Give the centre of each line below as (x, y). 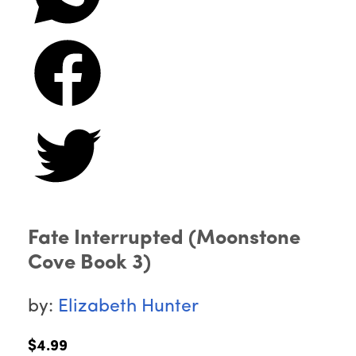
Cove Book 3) (89, 264)
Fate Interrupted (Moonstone (164, 239)
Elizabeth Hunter (128, 308)
